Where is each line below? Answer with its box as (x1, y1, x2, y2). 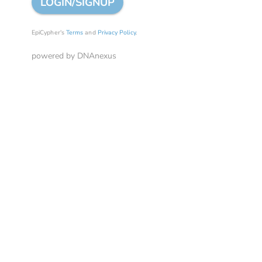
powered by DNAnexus (32, 50, 116, 61)
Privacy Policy (97, 27, 136, 37)
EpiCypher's (32, 27, 66, 37)
